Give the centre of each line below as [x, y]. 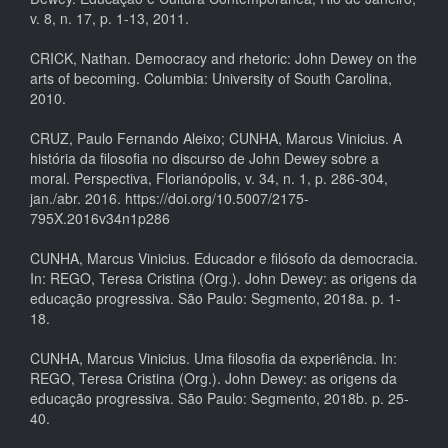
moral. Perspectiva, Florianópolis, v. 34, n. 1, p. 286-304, [209, 178]
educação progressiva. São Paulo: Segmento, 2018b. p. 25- [219, 398]
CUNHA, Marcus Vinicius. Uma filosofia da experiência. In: [213, 358]
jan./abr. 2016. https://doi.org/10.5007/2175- [169, 198]
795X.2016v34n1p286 [100, 218]
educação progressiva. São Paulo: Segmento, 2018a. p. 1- [215, 298]
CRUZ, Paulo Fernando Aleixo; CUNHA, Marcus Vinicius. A [216, 138]
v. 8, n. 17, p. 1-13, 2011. [109, 18]
